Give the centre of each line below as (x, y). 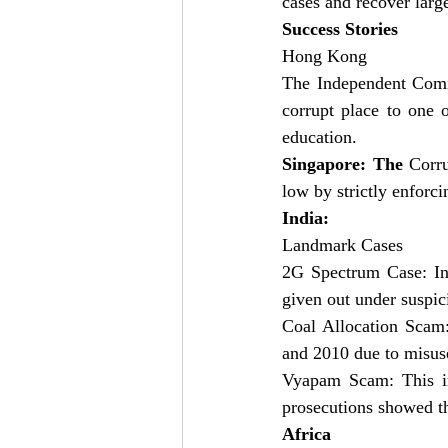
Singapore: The (342, 164)
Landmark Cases (342, 245)
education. (319, 137)
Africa (306, 434)
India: (305, 218)
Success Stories (340, 29)
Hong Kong (327, 56)
